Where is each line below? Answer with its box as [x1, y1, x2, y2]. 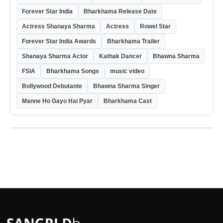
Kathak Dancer [99, 53, 142, 60]
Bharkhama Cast [104, 98, 152, 105]
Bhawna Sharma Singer [93, 83, 160, 90]
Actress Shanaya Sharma [22, 23, 95, 30]
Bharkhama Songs [46, 68, 99, 75]
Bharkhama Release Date [84, 8, 157, 15]
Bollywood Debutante [22, 83, 82, 90]
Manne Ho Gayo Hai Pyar [22, 98, 93, 105]
